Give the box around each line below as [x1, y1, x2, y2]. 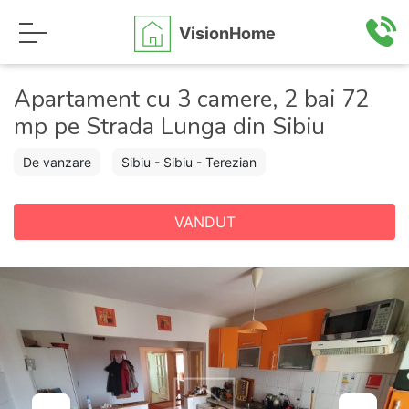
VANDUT [173, 213, 236, 231]
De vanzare [23, 154, 91, 170]
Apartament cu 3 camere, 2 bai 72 [14, 83, 369, 115]
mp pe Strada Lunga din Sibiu [14, 110, 325, 142]
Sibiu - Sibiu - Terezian [121, 154, 257, 170]
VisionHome [178, 23, 276, 43]
